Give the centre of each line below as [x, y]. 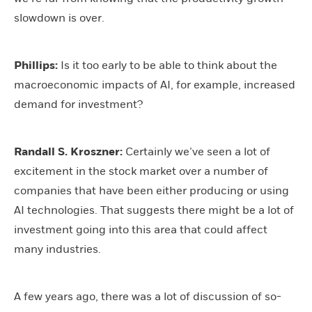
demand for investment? [78, 104]
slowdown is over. [59, 18]
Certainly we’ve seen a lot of [196, 151]
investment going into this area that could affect [141, 229]
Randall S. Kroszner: [68, 151]
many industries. [57, 249]
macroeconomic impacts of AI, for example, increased [155, 85]
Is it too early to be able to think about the [167, 65]
